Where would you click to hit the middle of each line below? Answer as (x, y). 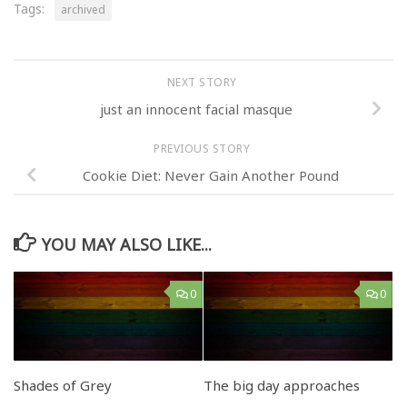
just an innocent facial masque (196, 109)
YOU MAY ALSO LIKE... (126, 244)
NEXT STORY (203, 82)
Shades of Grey (63, 385)
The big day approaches (282, 385)
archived (83, 10)
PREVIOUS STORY (203, 148)
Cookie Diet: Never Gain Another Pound (211, 175)
